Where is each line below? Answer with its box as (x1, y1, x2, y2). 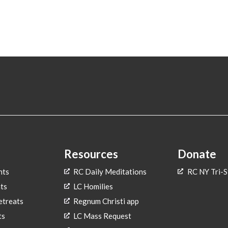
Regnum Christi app (73, 196, 139, 206)
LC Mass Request (73, 211, 132, 220)
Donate (178, 147, 217, 161)
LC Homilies (73, 181, 113, 191)
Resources (64, 147, 118, 161)
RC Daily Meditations (73, 166, 147, 176)
